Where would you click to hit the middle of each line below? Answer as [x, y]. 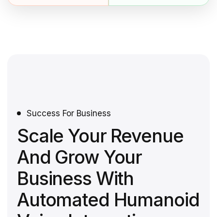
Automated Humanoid [108, 200]
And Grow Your [80, 157]
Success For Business [69, 113]
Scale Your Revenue [100, 136]
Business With [76, 178]
